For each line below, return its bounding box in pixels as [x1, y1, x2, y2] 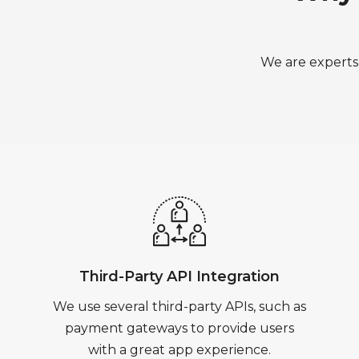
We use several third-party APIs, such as [53, 299, 306, 314]
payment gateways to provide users [65, 321, 294, 336]
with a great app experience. [88, 342, 271, 357]
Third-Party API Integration [79, 268, 280, 285]
